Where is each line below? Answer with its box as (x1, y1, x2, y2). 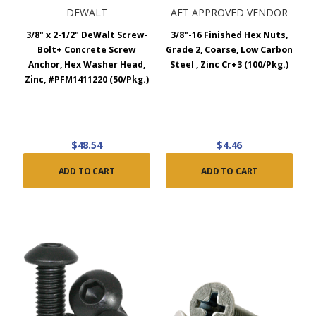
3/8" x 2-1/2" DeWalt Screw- (25, 28, 147, 41)
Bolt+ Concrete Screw (37, 43, 136, 56)
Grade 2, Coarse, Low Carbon (166, 43, 293, 56)
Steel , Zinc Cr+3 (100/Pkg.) (170, 58, 289, 71)
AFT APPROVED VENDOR (171, 5, 288, 19)
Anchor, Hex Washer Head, (28, 58, 145, 71)
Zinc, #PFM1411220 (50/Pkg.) (24, 73, 149, 85)
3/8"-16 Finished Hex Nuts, (171, 28, 288, 41)
